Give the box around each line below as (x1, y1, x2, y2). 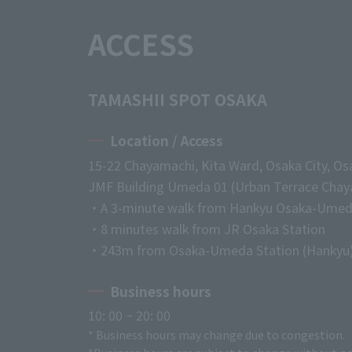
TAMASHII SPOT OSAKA (88, 88, 267, 112)
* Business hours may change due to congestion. (88, 327, 345, 343)
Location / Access (110, 130, 224, 151)
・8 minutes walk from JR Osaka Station (88, 218, 325, 238)
